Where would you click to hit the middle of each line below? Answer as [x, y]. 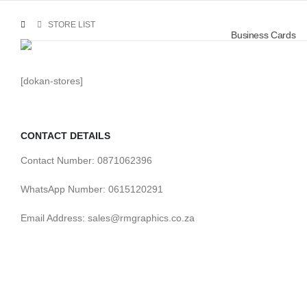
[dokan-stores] [52, 81]
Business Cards [263, 35]
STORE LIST [72, 25]
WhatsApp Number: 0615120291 [92, 189]
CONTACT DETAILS [65, 136]
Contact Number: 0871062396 [86, 160]
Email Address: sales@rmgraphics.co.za [108, 218]
